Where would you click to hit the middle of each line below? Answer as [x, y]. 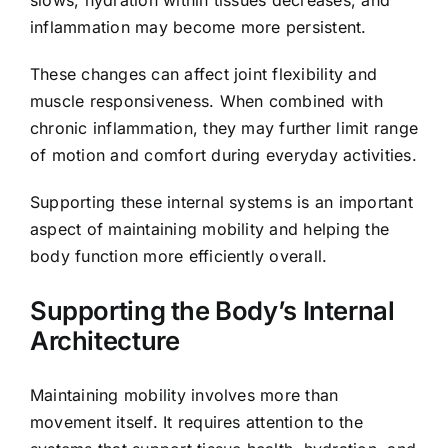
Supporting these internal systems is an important [221, 202]
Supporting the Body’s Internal [212, 310]
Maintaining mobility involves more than [184, 394]
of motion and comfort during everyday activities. [223, 155]
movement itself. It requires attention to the [196, 421]
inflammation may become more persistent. [198, 27]
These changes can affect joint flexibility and [204, 74]
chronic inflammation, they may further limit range [224, 128]
